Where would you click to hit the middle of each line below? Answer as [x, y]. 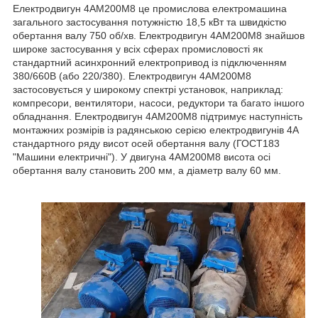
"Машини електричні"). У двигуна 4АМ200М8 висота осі [142, 157]
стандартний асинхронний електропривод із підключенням [150, 63]
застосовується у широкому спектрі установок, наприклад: [148, 90]
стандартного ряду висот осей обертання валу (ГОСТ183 [146, 144]
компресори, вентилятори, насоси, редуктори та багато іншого [159, 103]
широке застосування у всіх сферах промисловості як [138, 49]
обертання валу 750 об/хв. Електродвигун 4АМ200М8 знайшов [159, 36]
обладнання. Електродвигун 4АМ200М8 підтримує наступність [158, 117]
